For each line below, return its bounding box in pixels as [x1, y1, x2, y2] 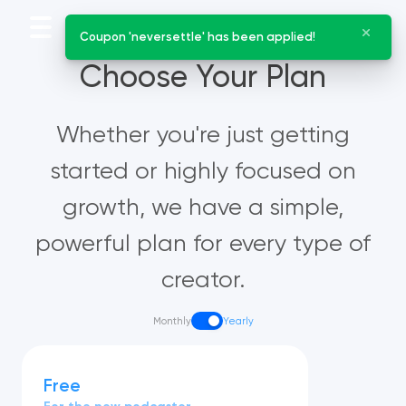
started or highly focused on [50, 157, 356, 184]
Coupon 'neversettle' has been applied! [80, 30, 315, 43]
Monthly [152, 314, 191, 327]
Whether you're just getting [56, 121, 350, 148]
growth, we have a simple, [63, 193, 343, 220]
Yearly [222, 314, 254, 327]
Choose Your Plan [80, 58, 326, 94]
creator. [161, 266, 245, 293]
